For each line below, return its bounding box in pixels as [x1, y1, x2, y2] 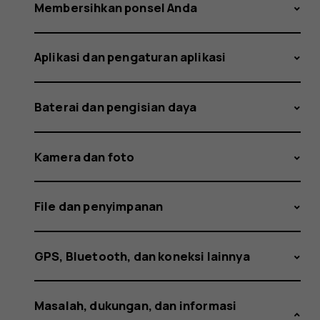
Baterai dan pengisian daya [34, 98, 197, 115]
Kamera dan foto [34, 148, 135, 165]
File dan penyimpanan [34, 198, 164, 215]
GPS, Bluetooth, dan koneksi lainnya [34, 247, 250, 264]
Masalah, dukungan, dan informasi [34, 297, 237, 314]
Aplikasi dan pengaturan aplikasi [34, 49, 226, 66]
